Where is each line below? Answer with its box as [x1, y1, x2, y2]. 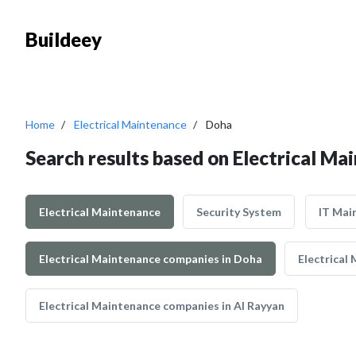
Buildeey [25, 28, 102, 51]
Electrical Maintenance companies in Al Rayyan [39, 299, 284, 312]
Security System [196, 205, 281, 219]
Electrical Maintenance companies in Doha [39, 252, 262, 265]
